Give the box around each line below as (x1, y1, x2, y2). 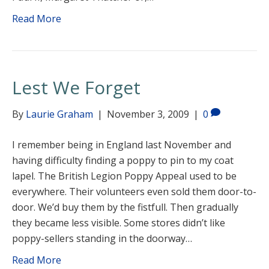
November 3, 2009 (107, 107, 189, 121)
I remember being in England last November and (12, 138, 231, 151)
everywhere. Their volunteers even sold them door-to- (12, 185, 256, 198)
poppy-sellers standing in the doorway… (12, 232, 192, 245)
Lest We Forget (12, 75, 141, 100)
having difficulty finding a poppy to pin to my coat (12, 154, 234, 167)
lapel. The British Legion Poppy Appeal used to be (12, 169, 237, 183)
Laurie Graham (26, 107, 93, 121)
